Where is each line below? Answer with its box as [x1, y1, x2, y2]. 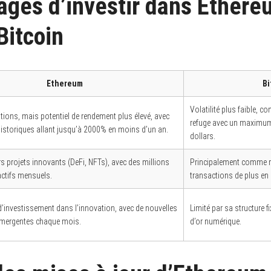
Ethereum [46, 78, 83, 88]
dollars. [190, 131, 215, 141]
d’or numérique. [190, 216, 241, 226]
